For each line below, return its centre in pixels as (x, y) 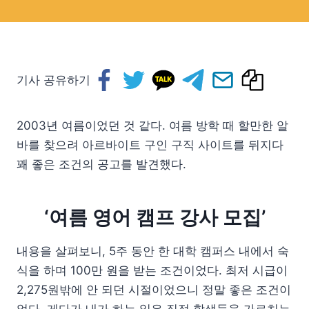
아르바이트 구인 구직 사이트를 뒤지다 (183, 145)
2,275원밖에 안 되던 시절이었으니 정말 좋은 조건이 (154, 290)
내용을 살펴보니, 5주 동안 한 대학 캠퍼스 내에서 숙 (153, 251)
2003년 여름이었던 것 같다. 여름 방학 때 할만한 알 (152, 126)
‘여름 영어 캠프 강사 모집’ (154, 217)
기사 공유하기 (53, 80)
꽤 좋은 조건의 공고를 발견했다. (101, 164)
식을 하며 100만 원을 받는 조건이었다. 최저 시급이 (152, 270)
